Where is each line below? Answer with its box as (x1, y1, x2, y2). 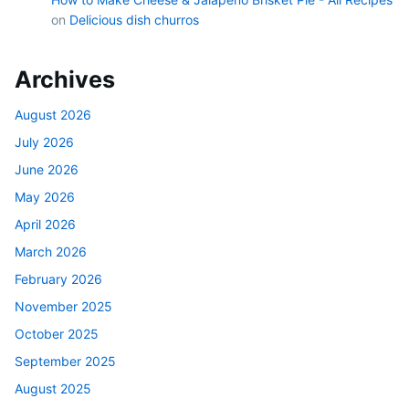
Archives (15, 65, 115, 93)
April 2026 (15, 216, 76, 233)
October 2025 (15, 326, 99, 342)
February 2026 (15, 271, 102, 288)
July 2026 (15, 134, 74, 151)
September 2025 (15, 353, 116, 370)
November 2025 (15, 299, 112, 315)
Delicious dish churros (69, 12, 199, 28)
